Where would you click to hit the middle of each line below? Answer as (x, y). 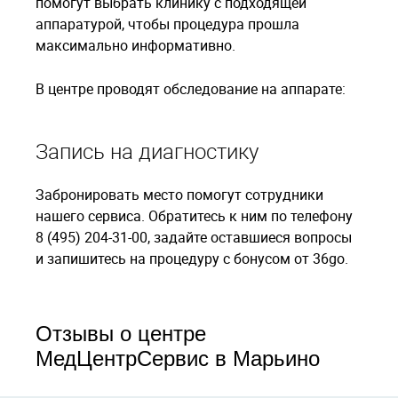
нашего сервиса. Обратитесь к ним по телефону (194, 216)
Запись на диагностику (147, 151)
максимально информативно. (135, 45)
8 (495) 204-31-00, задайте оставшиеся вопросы (194, 237)
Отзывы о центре (121, 334)
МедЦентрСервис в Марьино (178, 358)
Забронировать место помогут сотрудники (179, 195)
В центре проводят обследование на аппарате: (191, 89)
